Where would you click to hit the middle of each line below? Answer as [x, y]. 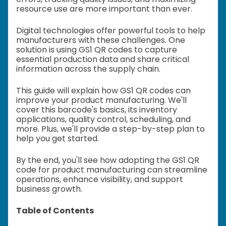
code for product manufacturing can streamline [112, 170]
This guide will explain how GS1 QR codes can [103, 91]
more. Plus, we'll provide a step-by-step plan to [110, 129]
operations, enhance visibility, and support [100, 179]
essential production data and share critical [103, 59]
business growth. [49, 189]
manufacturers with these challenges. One [101, 40]
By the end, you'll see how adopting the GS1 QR [108, 160]
